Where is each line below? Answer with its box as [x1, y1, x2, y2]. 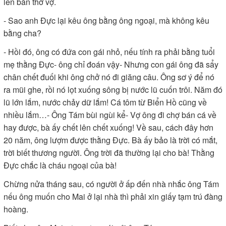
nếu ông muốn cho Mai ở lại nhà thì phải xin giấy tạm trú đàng [4, 191, 222, 202]
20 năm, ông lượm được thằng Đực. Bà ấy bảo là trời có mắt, [4, 134, 217, 146]
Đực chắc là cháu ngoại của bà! [4, 159, 117, 171]
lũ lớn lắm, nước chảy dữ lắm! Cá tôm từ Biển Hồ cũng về [4, 96, 207, 108]
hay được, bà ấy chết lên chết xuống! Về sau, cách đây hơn [4, 122, 213, 133]
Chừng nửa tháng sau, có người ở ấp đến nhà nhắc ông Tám [4, 178, 219, 190]
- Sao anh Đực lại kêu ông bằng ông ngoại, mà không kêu [4, 15, 209, 26]
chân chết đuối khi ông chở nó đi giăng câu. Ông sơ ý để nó [4, 71, 214, 83]
